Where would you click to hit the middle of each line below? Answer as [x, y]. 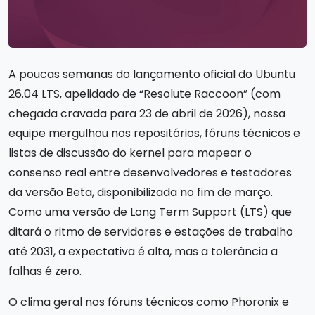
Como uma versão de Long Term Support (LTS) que [150, 212]
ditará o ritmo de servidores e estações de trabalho [151, 231]
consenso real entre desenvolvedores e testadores [150, 172]
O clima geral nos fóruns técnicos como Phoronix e [149, 302]
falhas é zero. [45, 271]
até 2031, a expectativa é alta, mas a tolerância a [143, 251]
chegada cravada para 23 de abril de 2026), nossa [147, 113]
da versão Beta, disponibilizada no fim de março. [141, 192]
